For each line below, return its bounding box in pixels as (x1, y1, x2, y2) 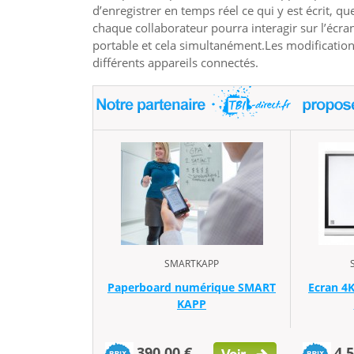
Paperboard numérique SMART (107, 280, 276, 296)
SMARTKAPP (164, 257, 219, 271)
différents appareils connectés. (92, 54, 258, 70)
